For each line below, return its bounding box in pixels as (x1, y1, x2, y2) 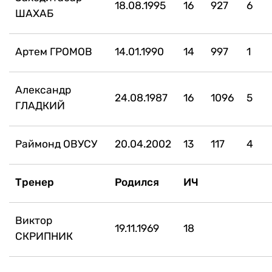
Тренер (15, 175, 54, 188)
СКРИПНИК (15, 229, 73, 242)
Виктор (15, 214, 52, 226)
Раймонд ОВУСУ (15, 137, 97, 150)
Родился (115, 175, 159, 188)
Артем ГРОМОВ (15, 45, 92, 58)
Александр (15, 83, 71, 96)
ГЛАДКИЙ (15, 99, 65, 112)
